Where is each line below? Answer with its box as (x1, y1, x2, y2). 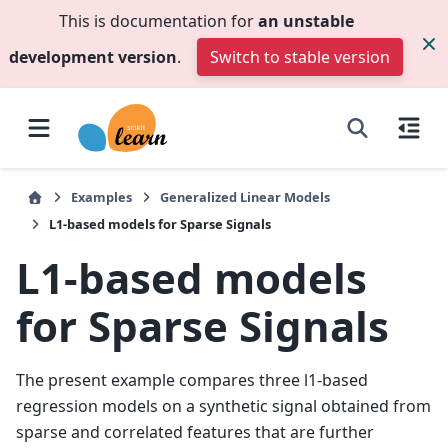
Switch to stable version (210, 46, 390, 68)
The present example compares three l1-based (16, 368, 368, 391)
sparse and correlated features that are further (16, 420, 374, 443)
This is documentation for (58, 10, 258, 32)
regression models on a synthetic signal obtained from (16, 394, 431, 417)
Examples (71, 188, 132, 206)
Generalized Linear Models (160, 188, 330, 206)
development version (9, 46, 177, 68)
